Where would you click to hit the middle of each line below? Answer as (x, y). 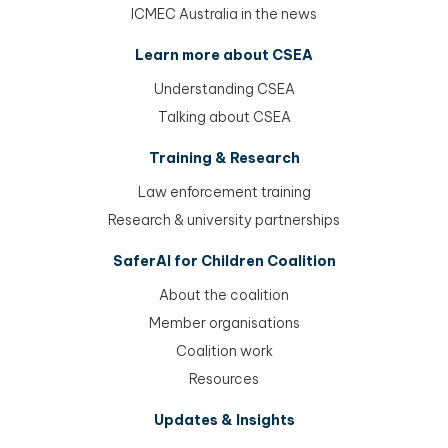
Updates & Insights (224, 420)
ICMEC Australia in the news (224, 14)
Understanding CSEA (224, 89)
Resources (224, 379)
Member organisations (224, 323)
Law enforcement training (224, 192)
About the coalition (224, 295)
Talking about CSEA (224, 117)
